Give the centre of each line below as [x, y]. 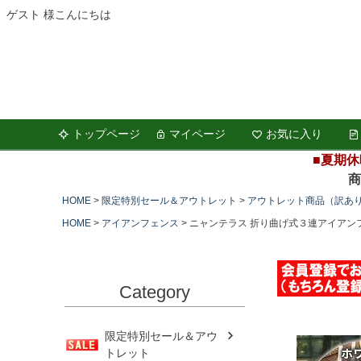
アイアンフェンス [140, 224]
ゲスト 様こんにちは [59, 15]
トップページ [106, 134]
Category [155, 292]
